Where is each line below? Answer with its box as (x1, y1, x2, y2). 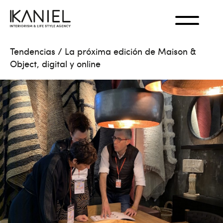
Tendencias (10, 45, 55, 57)
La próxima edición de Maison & (65, 45, 196, 57)
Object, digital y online (10, 57, 101, 70)
